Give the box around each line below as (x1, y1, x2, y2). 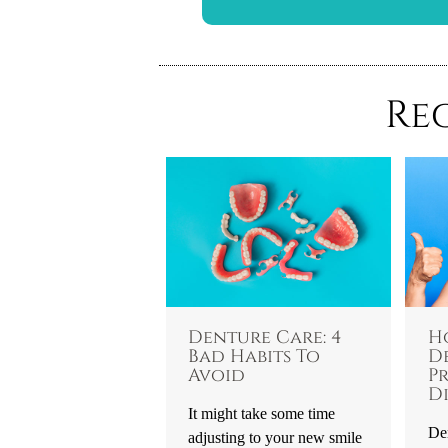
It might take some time (188, 404, 336, 424)
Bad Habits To (188, 345, 321, 370)
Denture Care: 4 (188, 326, 343, 351)
